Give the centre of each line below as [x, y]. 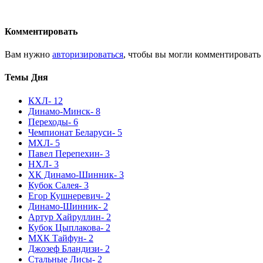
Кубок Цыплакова [64, 227]
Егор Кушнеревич [64, 195]
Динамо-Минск [59, 111]
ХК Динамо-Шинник [71, 174]
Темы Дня [26, 77]
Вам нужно [28, 55]
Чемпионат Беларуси [70, 132]
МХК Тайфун [56, 238]
